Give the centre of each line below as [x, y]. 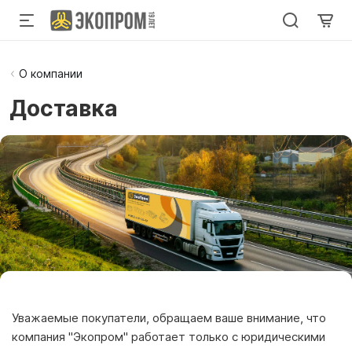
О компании [51, 73]
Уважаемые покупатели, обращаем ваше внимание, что [169, 317]
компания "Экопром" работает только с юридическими [169, 336]
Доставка [64, 108]
